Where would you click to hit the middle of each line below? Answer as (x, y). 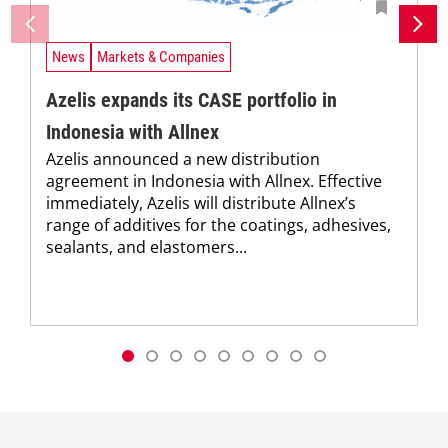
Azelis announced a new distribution (183, 158)
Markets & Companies (161, 57)
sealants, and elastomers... (146, 246)
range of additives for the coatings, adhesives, (218, 224)
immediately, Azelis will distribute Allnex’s (201, 202)
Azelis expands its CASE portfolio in (191, 99)
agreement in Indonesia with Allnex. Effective (214, 180)
